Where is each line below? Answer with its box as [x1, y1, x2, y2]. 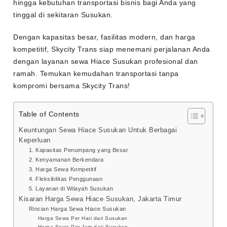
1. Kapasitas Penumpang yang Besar [28, 147, 129, 154]
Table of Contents [19, 110, 80, 119]
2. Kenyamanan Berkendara [28, 157, 104, 163]
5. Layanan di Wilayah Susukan [28, 185, 113, 192]
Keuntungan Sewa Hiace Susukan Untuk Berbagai [19, 127, 177, 134]
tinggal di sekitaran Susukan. [13, 11, 113, 19]
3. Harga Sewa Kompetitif [28, 166, 97, 173]
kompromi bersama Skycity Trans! [13, 82, 130, 90]
